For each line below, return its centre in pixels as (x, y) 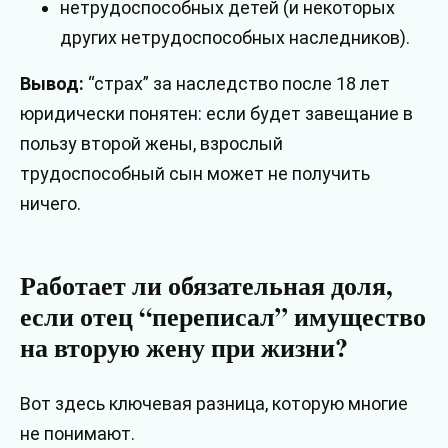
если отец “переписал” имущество (223, 316)
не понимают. (77, 434)
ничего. (50, 203)
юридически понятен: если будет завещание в (216, 113)
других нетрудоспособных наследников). (235, 37)
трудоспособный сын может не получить (195, 173)
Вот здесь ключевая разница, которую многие (214, 404)
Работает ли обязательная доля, (206, 285)
